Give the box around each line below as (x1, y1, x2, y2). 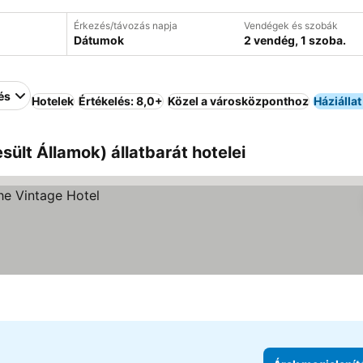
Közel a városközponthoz (168, 94, 309, 108)
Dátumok (73, 33, 124, 47)
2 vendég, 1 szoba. (243, 33, 346, 47)
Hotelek (32, 94, 74, 108)
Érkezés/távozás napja (73, 19, 177, 32)
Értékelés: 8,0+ (79, 94, 163, 108)
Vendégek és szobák (243, 19, 338, 32)
